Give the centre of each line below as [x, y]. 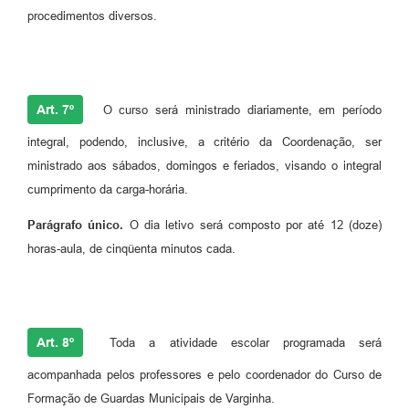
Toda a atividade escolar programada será [239, 343]
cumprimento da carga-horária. [108, 190]
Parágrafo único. [76, 225]
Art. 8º [55, 343]
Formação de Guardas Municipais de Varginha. [151, 399]
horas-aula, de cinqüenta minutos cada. [131, 249]
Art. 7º [55, 110]
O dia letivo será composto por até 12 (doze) [253, 225]
